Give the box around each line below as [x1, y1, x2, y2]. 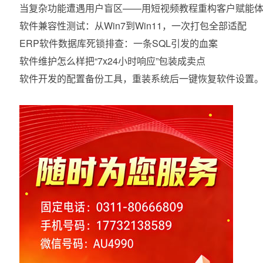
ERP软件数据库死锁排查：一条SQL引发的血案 [19, 36, 218, 50]
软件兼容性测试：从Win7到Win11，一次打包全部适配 [19, 19, 247, 32]
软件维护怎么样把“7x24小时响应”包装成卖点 [19, 54, 205, 68]
